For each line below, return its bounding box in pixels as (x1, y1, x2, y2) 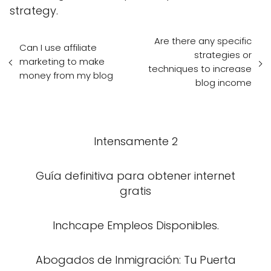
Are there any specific (154, 34, 252, 47)
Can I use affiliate (19, 41, 97, 54)
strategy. (10, 2, 58, 18)
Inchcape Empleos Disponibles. (52, 217, 219, 233)
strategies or (194, 48, 252, 61)
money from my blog (19, 69, 113, 82)
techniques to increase (148, 62, 252, 75)
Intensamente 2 (93, 133, 178, 149)
